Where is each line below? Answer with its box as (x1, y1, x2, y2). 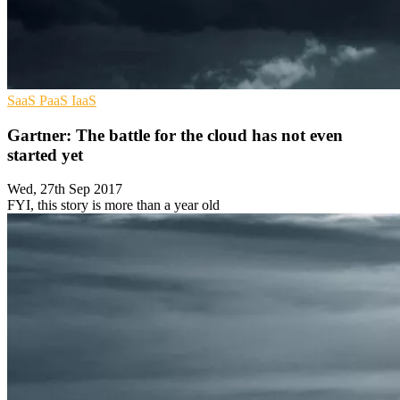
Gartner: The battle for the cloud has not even (7, 125, 343, 145)
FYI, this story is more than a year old (7, 197, 220, 213)
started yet (7, 145, 83, 164)
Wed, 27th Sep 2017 (7, 181, 122, 197)
